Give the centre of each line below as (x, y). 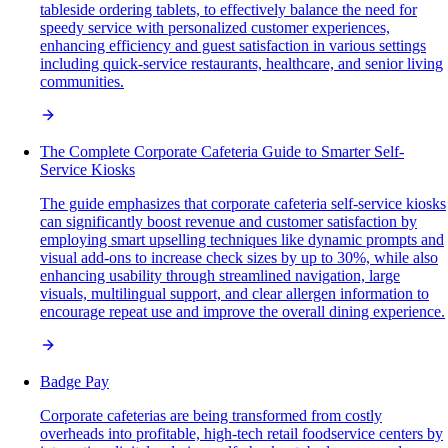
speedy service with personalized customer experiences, (215, 27)
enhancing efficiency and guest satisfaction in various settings (233, 45)
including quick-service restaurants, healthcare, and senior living (241, 63)
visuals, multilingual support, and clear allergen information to (234, 293)
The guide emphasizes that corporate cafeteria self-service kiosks (243, 203)
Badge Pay (74, 381)
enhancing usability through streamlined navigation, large (220, 275)
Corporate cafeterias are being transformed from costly (211, 415)
